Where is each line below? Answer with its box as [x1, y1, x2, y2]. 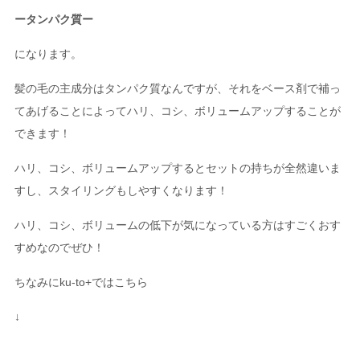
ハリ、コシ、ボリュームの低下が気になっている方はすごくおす [14, 218, 341, 231]
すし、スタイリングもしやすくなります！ [14, 183, 228, 197]
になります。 [14, 47, 82, 60]
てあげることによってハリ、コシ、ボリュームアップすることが [14, 104, 341, 117]
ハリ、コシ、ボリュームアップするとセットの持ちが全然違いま [14, 161, 341, 174]
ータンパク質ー [14, 12, 93, 26]
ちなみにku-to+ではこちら [14, 275, 148, 288]
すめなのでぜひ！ [14, 240, 104, 254]
